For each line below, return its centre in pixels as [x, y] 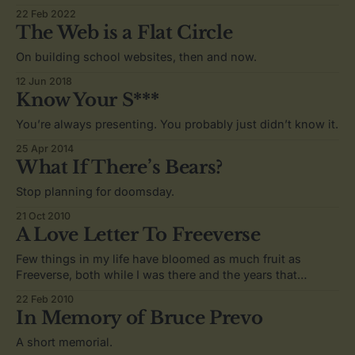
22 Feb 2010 [45, 300]
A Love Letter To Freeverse [138, 235]
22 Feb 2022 [46, 14]
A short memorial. [64, 342]
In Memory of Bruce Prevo [139, 318]
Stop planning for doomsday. [95, 192]
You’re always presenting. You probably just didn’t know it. [177, 124]
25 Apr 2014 [45, 149]
